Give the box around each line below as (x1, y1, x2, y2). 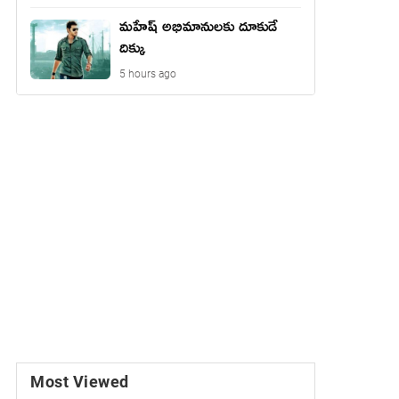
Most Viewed (30, 371, 129, 391)
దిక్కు (119, 37, 145, 65)
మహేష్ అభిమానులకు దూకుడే (119, 16, 277, 44)
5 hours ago (119, 67, 176, 80)
